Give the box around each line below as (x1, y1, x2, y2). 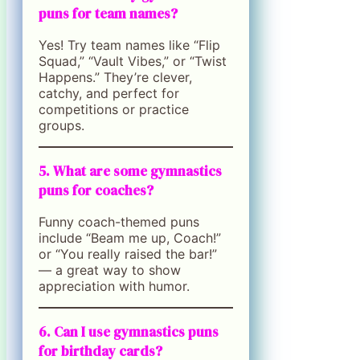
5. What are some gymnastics (39, 161, 222, 181)
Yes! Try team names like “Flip (39, 36, 220, 53)
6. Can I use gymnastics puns (39, 321, 219, 342)
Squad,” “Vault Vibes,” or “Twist (39, 52, 227, 69)
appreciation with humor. (39, 277, 190, 294)
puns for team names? (39, 3, 178, 23)
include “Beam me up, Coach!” (39, 229, 221, 246)
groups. (39, 117, 84, 133)
